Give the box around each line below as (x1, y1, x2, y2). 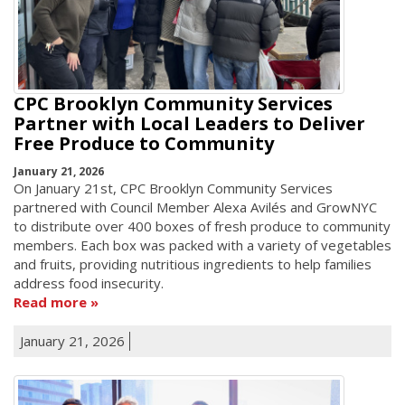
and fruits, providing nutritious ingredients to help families (14, 254, 372, 273)
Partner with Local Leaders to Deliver (14, 111, 365, 137)
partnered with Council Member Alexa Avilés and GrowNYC (14, 197, 377, 216)
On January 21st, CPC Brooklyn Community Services (14, 178, 333, 197)
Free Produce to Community (14, 131, 274, 156)
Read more (14, 292, 87, 311)
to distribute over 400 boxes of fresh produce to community (14, 216, 391, 235)
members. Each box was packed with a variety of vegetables (14, 235, 391, 254)
